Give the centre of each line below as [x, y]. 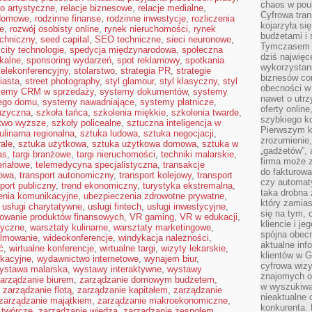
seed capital [65, 39]
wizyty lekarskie [193, 248]
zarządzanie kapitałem [123, 290]
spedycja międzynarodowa [123, 50]
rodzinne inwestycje [146, 18]
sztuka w [220, 144]
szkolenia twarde [205, 112]
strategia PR [146, 71]
